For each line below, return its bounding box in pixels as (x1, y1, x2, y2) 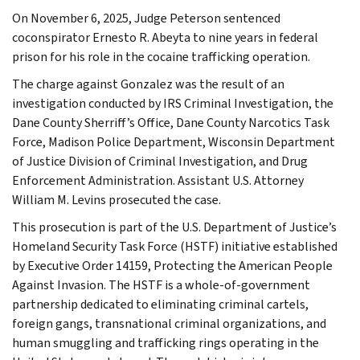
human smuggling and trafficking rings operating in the (12, 333, 319, 351)
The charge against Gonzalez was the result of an (12, 75, 284, 92)
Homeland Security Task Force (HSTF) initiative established (12, 237, 337, 255)
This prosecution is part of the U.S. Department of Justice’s (12, 218, 337, 235)
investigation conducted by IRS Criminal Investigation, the (12, 94, 333, 112)
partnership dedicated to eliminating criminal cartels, (12, 295, 309, 313)
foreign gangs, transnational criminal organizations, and (12, 314, 326, 332)
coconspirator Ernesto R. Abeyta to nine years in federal (12, 28, 318, 46)
